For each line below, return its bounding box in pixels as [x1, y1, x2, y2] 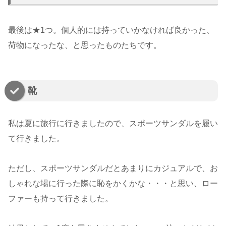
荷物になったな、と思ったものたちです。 [8, 41, 161, 50]
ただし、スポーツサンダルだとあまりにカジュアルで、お [8, 164, 218, 173]
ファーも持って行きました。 [8, 194, 113, 203]
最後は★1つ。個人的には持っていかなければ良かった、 [8, 26, 214, 35]
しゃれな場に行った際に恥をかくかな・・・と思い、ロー [8, 179, 218, 188]
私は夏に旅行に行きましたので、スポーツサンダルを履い [8, 119, 218, 128]
